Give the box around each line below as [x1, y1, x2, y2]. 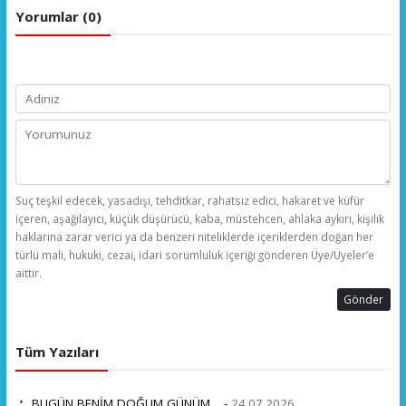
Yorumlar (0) [14, 7, 101, 26]
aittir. [14, 265, 42, 280]
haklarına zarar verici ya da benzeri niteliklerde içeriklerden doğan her [14, 228, 373, 244]
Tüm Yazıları [14, 343, 99, 361]
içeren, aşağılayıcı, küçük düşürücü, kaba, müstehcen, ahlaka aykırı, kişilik [14, 210, 384, 226]
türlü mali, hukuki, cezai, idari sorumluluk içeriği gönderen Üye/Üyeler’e [14, 246, 374, 262]
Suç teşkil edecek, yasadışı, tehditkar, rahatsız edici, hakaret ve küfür [14, 192, 364, 208]
